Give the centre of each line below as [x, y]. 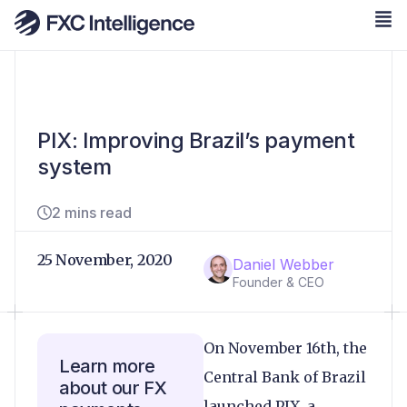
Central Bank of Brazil [285, 377]
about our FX [113, 388]
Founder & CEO [278, 282]
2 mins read [92, 213]
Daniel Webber [283, 264]
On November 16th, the [285, 348]
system [74, 167]
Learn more [107, 366]
